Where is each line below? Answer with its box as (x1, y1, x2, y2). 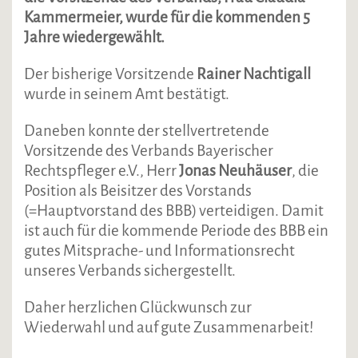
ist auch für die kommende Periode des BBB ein (24, 221, 328, 239)
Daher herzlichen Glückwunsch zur (24, 298, 252, 316)
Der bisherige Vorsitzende (24, 65, 197, 82)
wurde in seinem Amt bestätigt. (24, 85, 229, 102)
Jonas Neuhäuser (179, 161, 292, 179)
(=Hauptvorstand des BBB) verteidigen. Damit (24, 201, 324, 219)
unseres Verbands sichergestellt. (24, 261, 236, 279)
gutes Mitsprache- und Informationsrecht (24, 241, 295, 259)
